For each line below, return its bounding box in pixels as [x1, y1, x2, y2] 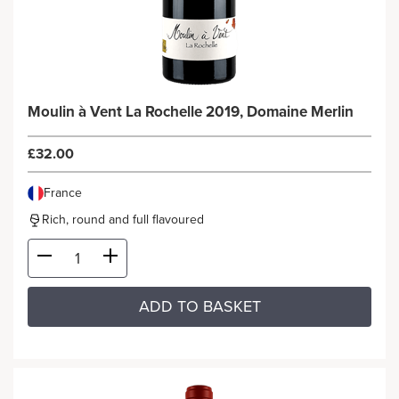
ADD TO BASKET [138, 297, 261, 316]
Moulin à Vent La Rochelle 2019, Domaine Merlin [126, 102, 354, 121]
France [44, 185, 82, 200]
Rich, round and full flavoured [42, 212, 204, 227]
